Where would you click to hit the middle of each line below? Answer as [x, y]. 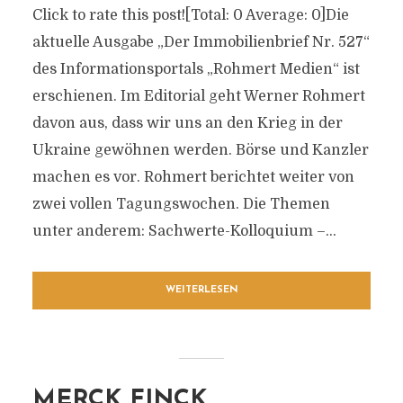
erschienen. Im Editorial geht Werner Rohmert [198, 96]
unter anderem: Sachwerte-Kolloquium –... [184, 231]
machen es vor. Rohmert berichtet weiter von [193, 177]
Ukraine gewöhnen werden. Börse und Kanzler [200, 150]
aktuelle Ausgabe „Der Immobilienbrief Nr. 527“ [201, 42]
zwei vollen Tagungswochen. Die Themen [181, 204]
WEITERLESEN [201, 290]
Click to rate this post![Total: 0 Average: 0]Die [190, 15]
